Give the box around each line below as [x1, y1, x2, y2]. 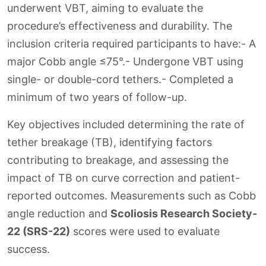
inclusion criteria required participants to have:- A [7, 37, 256, 50]
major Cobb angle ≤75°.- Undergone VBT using [7, 55, 243, 68]
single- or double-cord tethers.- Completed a [7, 73, 233, 86]
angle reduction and [7, 207, 110, 220]
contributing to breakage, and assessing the [7, 154, 229, 167]
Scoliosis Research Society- [110, 207, 257, 220]
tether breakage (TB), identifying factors [7, 136, 212, 149]
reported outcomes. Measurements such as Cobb [7, 189, 256, 202]
